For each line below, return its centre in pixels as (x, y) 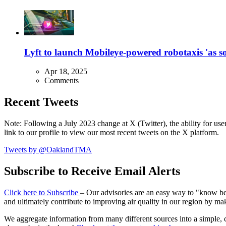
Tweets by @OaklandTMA (48, 150)
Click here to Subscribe (42, 193)
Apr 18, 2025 (66, 72)
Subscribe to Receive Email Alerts (92, 171)
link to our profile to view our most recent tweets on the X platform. (111, 133)
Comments (62, 81)
